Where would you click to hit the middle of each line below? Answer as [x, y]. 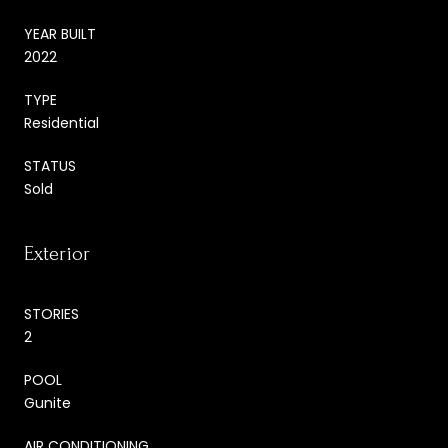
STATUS [50, 165]
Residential [61, 122]
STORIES [51, 313]
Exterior [57, 253]
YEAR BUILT [60, 33]
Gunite [47, 402]
